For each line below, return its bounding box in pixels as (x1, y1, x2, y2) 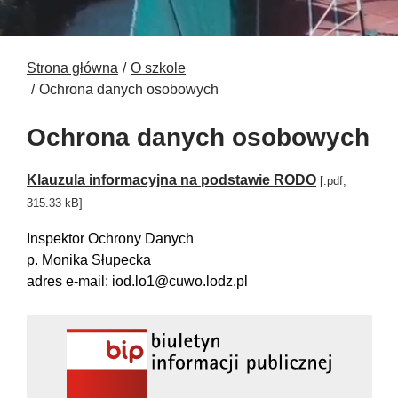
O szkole (131, 60, 186, 76)
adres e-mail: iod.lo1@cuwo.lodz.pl (27, 273, 248, 289)
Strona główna (27, 60, 118, 76)
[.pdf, (316, 173, 346, 187)
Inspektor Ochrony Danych (27, 230, 194, 246)
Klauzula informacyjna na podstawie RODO (27, 171, 316, 187)
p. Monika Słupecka (27, 251, 151, 267)
